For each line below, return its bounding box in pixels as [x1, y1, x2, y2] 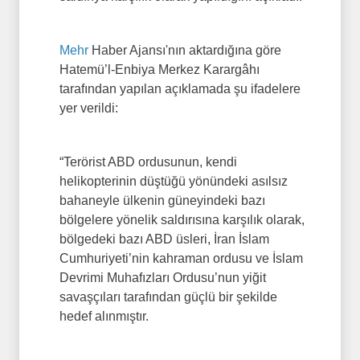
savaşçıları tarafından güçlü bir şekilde [59, 290, 277, 305]
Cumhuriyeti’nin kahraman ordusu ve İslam [59, 252, 303, 266]
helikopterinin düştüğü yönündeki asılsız [59, 174, 288, 189]
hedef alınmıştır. [59, 309, 149, 324]
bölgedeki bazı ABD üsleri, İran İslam [59, 232, 269, 247]
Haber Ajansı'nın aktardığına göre [88, 43, 281, 58]
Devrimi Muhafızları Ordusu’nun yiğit [59, 271, 266, 285]
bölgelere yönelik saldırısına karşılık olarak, [59, 213, 305, 227]
